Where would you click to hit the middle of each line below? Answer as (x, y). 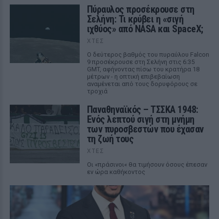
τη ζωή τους (110, 139)
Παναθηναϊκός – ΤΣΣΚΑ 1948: (142, 109)
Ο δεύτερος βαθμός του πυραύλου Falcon (148, 55)
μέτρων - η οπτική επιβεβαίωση (133, 77)
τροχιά (97, 91)
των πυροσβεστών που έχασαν (145, 129)
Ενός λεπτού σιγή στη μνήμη (141, 119)
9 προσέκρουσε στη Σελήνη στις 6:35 (141, 62)
